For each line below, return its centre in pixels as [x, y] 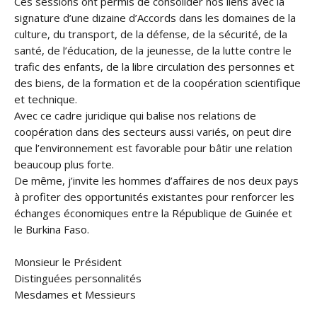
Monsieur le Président [68, 262]
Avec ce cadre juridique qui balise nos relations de [135, 115]
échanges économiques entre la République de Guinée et [153, 213]
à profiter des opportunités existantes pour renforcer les [154, 197]
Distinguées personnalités [78, 278]
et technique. [46, 99]
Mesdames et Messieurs [75, 294]
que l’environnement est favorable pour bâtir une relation [153, 148]
